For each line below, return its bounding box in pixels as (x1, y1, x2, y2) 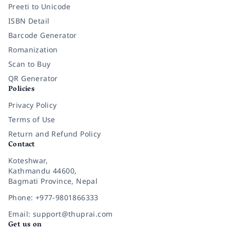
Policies (8, 83, 35, 97)
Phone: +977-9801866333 (8, 193, 99, 202)
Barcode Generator (8, 30, 77, 40)
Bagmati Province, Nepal (8, 176, 98, 186)
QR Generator (8, 73, 58, 83)
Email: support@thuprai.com (8, 209, 113, 219)
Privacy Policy (8, 100, 57, 110)
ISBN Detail (8, 16, 50, 26)
